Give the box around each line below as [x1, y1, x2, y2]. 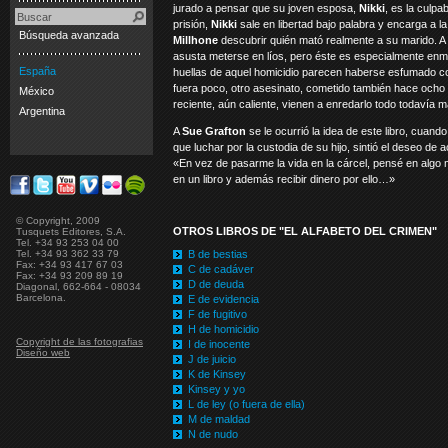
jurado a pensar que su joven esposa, [173, 2, 359, 14]
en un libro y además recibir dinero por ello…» [173, 173, 395, 185]
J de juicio [188, 353, 236, 365]
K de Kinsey [188, 368, 246, 380]
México [19, 85, 54, 97]
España [19, 65, 56, 77]
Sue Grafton [182, 125, 246, 137]
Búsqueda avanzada [19, 29, 119, 41]
